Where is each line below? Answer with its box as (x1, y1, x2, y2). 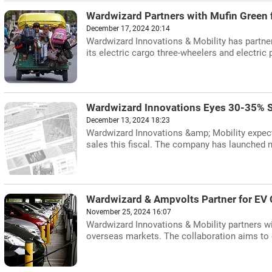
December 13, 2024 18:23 (86, 116, 170, 124)
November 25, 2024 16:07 (86, 208, 171, 216)
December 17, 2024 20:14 (86, 24, 170, 33)
